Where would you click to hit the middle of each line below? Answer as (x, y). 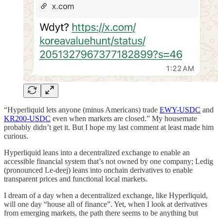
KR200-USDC (27, 119)
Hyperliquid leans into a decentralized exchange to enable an (97, 153)
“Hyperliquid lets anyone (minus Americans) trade (82, 110)
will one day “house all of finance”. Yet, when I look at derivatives (106, 204)
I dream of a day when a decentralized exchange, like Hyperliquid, (106, 196)
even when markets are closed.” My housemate (124, 119)
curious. (16, 136)
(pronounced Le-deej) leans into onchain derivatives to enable (98, 170)
